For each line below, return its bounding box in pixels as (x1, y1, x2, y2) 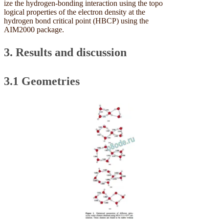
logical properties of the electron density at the (4, 7, 145, 16)
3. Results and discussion (4, 45, 130, 59)
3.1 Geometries (4, 74, 83, 88)
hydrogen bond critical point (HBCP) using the (4, 16, 149, 25)
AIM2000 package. (4, 25, 66, 34)
